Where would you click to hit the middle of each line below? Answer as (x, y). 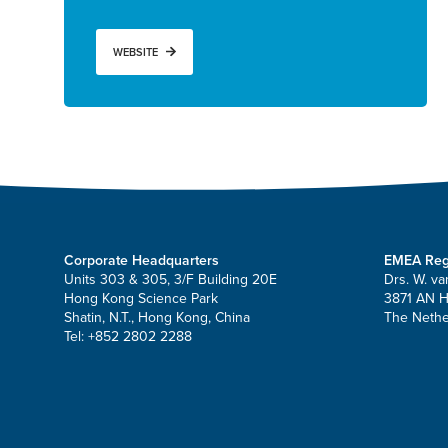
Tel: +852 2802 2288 (128, 336)
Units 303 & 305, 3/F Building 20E (170, 279)
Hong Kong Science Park (141, 298)
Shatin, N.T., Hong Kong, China (157, 317)
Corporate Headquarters (141, 260)
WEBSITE (135, 52)
